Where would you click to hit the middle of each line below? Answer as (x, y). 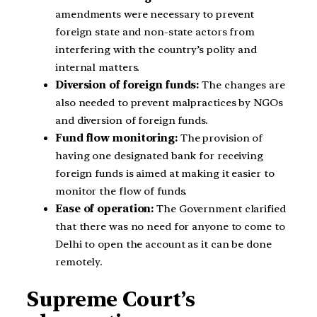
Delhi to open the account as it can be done (163, 244)
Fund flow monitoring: (116, 138)
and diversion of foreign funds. (132, 121)
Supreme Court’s (111, 300)
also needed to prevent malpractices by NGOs (169, 103)
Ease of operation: (105, 209)
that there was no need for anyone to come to (170, 227)
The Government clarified (220, 209)
